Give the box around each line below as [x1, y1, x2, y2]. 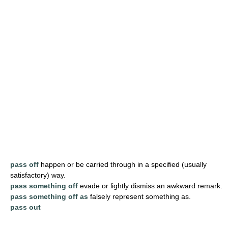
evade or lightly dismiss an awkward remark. [78, 181, 222, 190]
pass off [10, 160, 39, 168]
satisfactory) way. [10, 170, 66, 179]
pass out [10, 203, 41, 211]
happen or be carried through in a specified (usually [39, 160, 207, 168]
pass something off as [10, 192, 88, 201]
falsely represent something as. [88, 192, 191, 201]
